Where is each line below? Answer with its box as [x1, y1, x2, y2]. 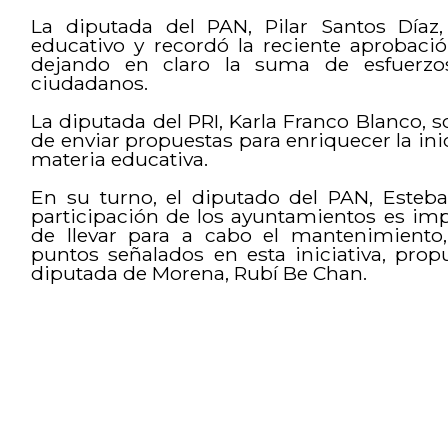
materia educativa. [31, 147, 209, 172]
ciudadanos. [31, 71, 149, 96]
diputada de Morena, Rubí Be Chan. [31, 261, 368, 286]
